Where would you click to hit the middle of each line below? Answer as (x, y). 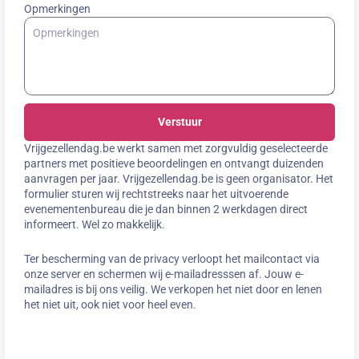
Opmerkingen (57, 8)
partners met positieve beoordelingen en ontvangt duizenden (174, 163)
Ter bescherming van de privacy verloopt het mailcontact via (172, 258)
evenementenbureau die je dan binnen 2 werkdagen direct (166, 209)
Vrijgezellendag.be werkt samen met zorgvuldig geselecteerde (176, 148)
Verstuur (179, 121)
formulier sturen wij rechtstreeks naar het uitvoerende (156, 194)
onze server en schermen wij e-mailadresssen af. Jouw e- (164, 274)
